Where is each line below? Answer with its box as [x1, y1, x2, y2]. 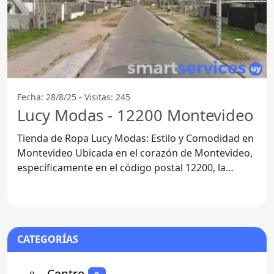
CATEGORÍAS [17, 232, 78, 246]
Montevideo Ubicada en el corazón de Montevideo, [17, 146, 75, 160]
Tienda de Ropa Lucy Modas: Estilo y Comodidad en [17, 131, 254, 145]
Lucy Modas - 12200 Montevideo [17, 104, 253, 126]
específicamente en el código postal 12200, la [17, 160, 226, 174]
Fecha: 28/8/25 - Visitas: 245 [17, 91, 130, 103]
